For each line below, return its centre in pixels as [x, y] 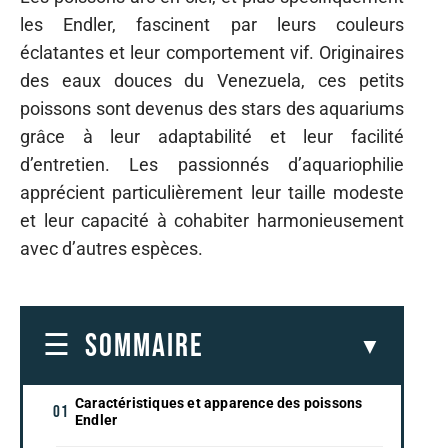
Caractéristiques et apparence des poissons [219, 402]
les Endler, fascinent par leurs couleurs [212, 24]
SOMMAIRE [144, 346]
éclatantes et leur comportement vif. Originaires [212, 52]
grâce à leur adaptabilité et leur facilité [212, 136]
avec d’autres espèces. [111, 248]
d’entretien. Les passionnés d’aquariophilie [212, 164]
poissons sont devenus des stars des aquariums [212, 108]
